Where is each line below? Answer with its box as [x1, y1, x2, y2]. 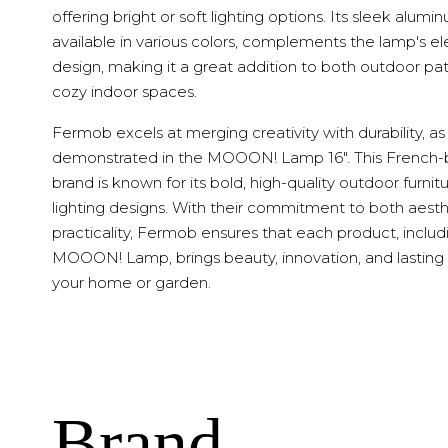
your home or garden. [52, 273, 211, 293]
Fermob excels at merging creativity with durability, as [52, 123, 445, 143]
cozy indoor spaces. [52, 82, 197, 102]
